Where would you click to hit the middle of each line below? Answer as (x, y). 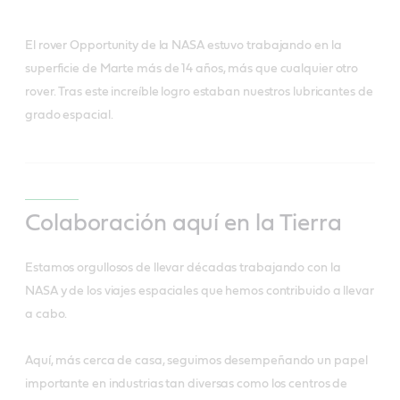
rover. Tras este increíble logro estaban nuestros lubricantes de (199, 92)
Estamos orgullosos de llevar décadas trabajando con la (183, 267)
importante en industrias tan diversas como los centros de (187, 383)
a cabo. (46, 314)
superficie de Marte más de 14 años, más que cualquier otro (192, 68)
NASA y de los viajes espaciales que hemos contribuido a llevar (200, 291)
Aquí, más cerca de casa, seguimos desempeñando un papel (196, 360)
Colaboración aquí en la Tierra (183, 223)
